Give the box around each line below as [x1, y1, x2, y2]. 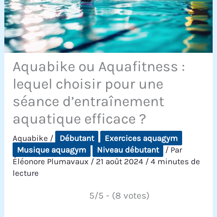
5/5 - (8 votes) [89, 190, 150, 201]
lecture [13, 168, 39, 178]
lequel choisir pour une [13, 75, 164, 93]
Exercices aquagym [105, 133, 178, 143]
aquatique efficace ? [13, 110, 147, 128]
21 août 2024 [96, 156, 146, 167]
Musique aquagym [17, 145, 87, 155]
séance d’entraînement [13, 93, 165, 110]
